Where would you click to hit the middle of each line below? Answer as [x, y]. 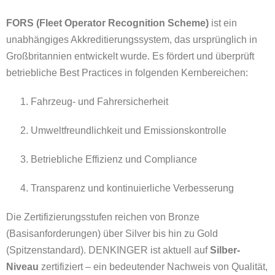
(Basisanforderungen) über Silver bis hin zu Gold [112, 233]
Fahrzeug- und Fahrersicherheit [99, 101]
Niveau [22, 266]
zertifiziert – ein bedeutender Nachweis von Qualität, [153, 266]
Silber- [225, 250]
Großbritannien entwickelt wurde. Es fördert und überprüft [130, 56]
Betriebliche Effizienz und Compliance [114, 159]
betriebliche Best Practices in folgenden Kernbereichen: [127, 72]
